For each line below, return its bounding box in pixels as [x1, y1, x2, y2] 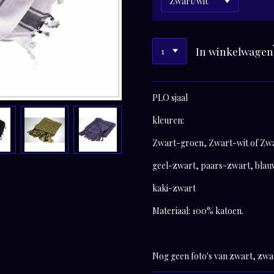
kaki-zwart [152, 182, 196, 194]
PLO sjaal [152, 92, 188, 104]
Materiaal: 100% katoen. [152, 205, 243, 217]
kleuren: [152, 114, 184, 127]
